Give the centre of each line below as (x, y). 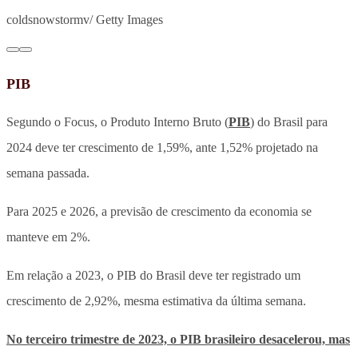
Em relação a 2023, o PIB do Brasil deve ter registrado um (153, 275)
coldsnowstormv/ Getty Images (85, 19)
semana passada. (48, 173)
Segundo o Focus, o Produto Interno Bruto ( (117, 121)
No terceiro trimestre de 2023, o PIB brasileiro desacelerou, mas (178, 339)
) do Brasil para (289, 121)
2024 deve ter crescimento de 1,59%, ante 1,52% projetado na (162, 147)
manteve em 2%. (48, 237)
